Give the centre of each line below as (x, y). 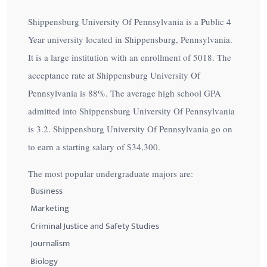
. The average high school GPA (163, 93)
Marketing (49, 209)
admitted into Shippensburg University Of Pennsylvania (131, 111)
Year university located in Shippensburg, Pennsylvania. (130, 39)
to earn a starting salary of (77, 147)
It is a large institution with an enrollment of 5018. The (130, 57)
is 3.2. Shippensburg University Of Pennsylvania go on (130, 129)
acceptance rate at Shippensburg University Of (114, 75)
